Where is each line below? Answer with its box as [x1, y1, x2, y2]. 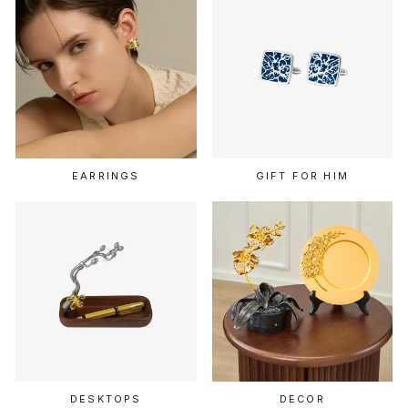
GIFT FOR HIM [255, 168, 349, 182]
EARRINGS [71, 168, 140, 182]
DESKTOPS [69, 393, 142, 405]
